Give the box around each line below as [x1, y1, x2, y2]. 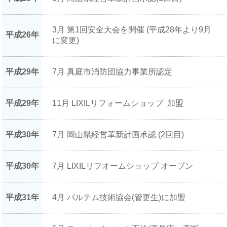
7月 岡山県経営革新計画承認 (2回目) [52, 130, 184, 139]
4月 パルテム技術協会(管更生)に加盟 [52, 193, 186, 202]
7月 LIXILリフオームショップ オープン [52, 162, 194, 171]
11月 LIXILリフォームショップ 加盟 [52, 99, 184, 108]
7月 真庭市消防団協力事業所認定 [52, 67, 173, 77]
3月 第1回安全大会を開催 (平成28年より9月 [52, 25, 212, 34]
